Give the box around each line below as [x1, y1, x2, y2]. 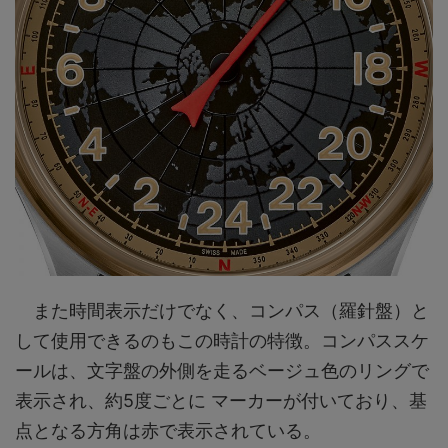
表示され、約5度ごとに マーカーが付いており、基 [15, 389, 427, 411]
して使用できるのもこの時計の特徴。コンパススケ [15, 329, 429, 351]
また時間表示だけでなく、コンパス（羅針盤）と [15, 299, 429, 321]
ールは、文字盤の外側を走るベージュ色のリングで [15, 359, 429, 381]
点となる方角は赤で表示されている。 [15, 419, 321, 441]
